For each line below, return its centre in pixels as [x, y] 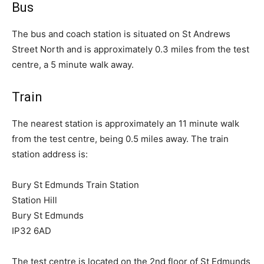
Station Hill [34, 200]
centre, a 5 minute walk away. [73, 65]
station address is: [50, 154]
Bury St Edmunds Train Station [75, 185]
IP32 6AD [32, 231]
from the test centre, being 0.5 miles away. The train [120, 139]
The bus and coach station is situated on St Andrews [121, 34]
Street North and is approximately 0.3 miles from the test [131, 49]
